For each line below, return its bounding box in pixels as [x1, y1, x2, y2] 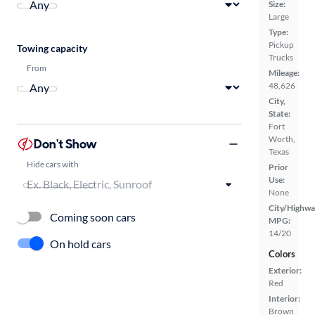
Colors [269, 248, 295, 260]
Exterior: [269, 265, 302, 276]
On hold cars [50, 236, 111, 250]
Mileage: [269, 67, 300, 79]
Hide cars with [27, 158, 79, 169]
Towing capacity [17, 42, 87, 54]
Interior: [269, 293, 300, 304]
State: [269, 108, 290, 120]
